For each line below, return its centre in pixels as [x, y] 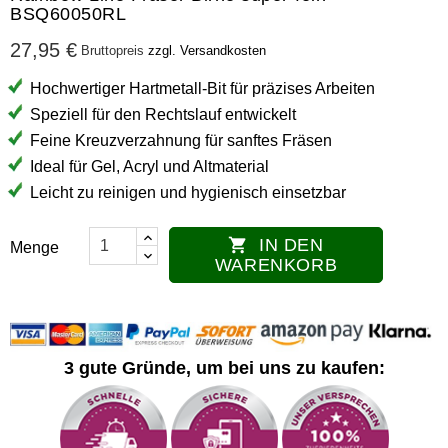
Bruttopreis [114, 50]
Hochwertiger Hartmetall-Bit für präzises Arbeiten [202, 88]
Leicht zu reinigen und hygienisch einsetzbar [188, 192]
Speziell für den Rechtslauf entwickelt [163, 114]
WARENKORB [276, 264]
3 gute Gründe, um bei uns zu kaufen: [224, 367]
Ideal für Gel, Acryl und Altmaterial [149, 166]
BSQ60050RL [68, 13]
